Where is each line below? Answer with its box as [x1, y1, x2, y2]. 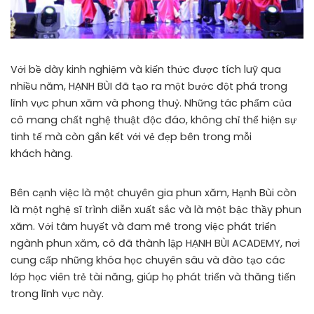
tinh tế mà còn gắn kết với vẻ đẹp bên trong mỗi [11, 129, 252, 144]
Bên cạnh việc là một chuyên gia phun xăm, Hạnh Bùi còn [11, 185, 296, 200]
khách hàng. [11, 146, 73, 161]
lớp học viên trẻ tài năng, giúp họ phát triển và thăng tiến [11, 269, 296, 284]
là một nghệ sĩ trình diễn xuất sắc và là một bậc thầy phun [11, 202, 301, 217]
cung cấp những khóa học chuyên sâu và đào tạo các [11, 252, 285, 267]
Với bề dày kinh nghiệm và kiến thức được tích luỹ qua [11, 62, 281, 76]
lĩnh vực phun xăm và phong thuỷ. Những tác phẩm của [11, 95, 292, 110]
